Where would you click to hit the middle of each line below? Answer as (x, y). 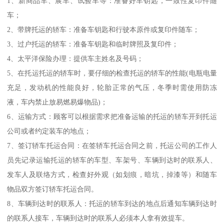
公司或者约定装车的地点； (49, 131)
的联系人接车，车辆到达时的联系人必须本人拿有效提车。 (98, 218)
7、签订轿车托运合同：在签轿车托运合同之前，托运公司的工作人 (112, 145)
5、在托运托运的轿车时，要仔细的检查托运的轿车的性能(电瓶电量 (112, 73)
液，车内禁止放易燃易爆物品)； (57, 102)
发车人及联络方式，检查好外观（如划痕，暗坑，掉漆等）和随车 (112, 174)
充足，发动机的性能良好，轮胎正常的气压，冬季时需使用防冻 (112, 87)
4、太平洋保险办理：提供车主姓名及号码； (75, 58)
